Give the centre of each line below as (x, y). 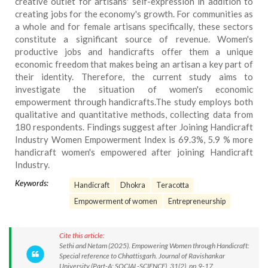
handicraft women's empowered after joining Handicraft (134, 152)
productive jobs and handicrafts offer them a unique (134, 51)
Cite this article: (82, 235)
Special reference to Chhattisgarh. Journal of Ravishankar (142, 256)
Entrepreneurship (197, 201)
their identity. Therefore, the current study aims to (134, 77)
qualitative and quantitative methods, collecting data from (134, 114)
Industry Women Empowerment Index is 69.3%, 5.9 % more (134, 139)
